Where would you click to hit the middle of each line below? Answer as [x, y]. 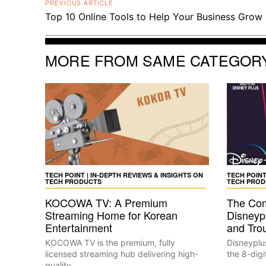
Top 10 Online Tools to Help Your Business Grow [154, 17]
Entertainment [79, 227]
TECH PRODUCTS [73, 181]
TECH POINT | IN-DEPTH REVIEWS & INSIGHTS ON [124, 175]
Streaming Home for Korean [111, 215]
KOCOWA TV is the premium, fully [110, 243]
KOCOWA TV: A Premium [106, 202]
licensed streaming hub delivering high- [122, 254]
